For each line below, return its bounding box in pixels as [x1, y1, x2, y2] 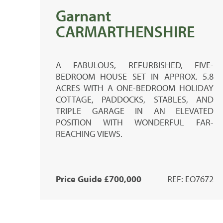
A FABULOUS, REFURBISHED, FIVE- [56, 59, 214, 71]
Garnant [56, 5, 111, 25]
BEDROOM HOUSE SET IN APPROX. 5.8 [56, 70, 214, 82]
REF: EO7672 [167, 173, 214, 185]
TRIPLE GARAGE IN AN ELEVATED [56, 105, 214, 116]
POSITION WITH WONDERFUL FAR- [56, 116, 214, 128]
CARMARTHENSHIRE [56, 21, 195, 41]
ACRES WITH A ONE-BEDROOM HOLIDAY [56, 82, 214, 94]
